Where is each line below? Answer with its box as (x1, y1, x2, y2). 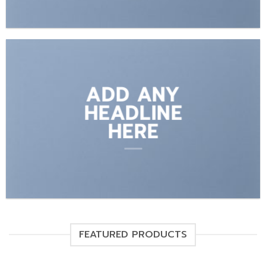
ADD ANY (85, 80, 180, 109)
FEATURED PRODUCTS (79, 227, 187, 242)
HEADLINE (84, 99, 182, 128)
